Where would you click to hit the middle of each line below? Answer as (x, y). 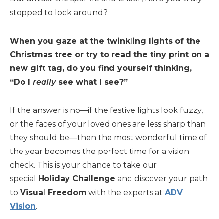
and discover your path (162, 179)
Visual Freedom (53, 192)
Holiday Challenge (77, 179)
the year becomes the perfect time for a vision (99, 151)
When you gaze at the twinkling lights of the (105, 41)
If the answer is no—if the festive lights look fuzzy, (106, 110)
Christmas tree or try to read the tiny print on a (109, 55)
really (44, 82)
